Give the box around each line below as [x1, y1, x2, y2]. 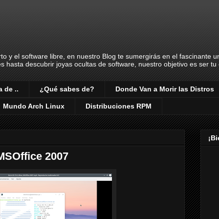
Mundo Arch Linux [3, 102, 65, 110]
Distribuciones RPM [86, 102, 152, 110]
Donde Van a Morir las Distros [115, 85, 214, 93]
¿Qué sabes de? [40, 85, 94, 93]
